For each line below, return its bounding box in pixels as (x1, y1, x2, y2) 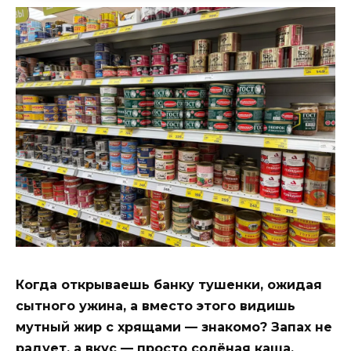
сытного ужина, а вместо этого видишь (16, 298, 295, 313)
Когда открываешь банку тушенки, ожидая (16, 277, 322, 292)
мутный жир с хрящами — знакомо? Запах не (16, 319, 332, 335)
